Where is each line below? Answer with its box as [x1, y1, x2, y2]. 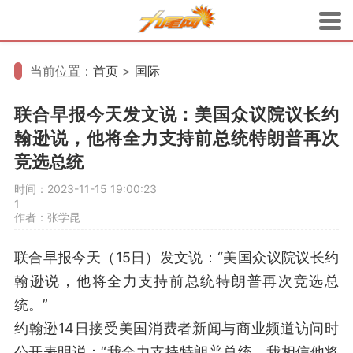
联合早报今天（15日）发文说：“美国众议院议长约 [14, 249, 339, 266]
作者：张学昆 [14, 210, 80, 224]
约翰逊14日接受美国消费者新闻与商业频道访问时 [14, 320, 339, 336]
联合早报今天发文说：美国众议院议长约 [14, 104, 339, 124]
